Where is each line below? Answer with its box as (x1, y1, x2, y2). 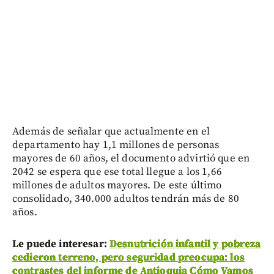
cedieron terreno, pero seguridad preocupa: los (12, 251, 245, 265)
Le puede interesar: (12, 237, 109, 251)
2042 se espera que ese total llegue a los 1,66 (12, 165, 222, 179)
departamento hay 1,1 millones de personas (12, 138, 220, 152)
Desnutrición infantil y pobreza (109, 237, 261, 251)
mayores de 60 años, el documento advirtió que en (12, 152, 250, 166)
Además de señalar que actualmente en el (12, 125, 210, 139)
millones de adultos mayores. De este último (12, 179, 222, 193)
